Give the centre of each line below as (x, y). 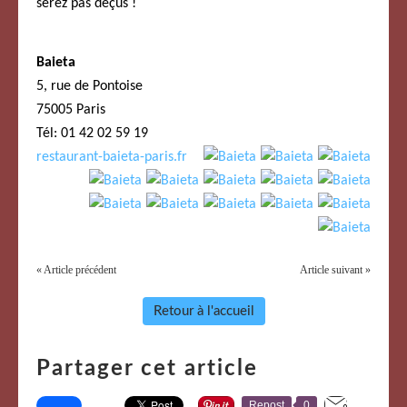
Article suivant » (335, 270)
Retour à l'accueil (203, 312)
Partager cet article (147, 369)
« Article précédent (76, 270)
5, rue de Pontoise (89, 87)
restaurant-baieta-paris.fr (112, 158)
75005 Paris (71, 110)
